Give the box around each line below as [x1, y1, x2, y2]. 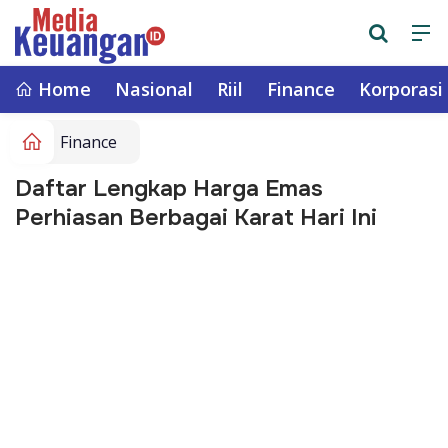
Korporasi [359, 77, 443, 101]
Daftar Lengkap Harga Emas [15, 174, 323, 203]
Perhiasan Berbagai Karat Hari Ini [15, 203, 377, 232]
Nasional [115, 77, 193, 101]
